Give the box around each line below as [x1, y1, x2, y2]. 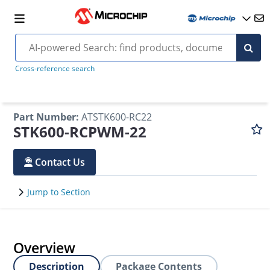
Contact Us [35, 155, 86, 169]
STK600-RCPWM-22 [13, 122, 147, 142]
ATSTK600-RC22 [81, 110, 152, 124]
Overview [13, 238, 76, 257]
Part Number [13, 110, 77, 124]
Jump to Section [27, 186, 91, 198]
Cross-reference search [14, 63, 95, 74]
